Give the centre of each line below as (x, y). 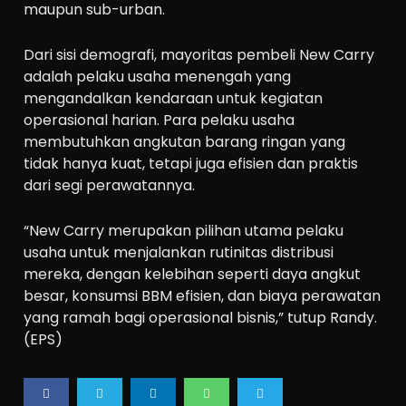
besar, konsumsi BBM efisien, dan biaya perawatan (203, 295)
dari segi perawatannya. (110, 185)
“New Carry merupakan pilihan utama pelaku (184, 230)
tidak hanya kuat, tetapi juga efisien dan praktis (191, 163)
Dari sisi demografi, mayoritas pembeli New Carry (199, 54)
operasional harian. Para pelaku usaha (159, 120)
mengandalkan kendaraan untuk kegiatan (174, 98)
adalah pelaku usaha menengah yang (158, 76)
